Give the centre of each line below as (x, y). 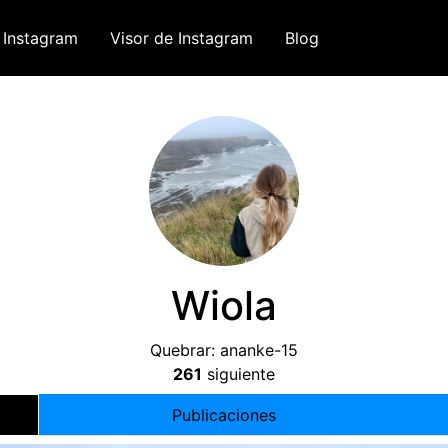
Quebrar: (185, 350)
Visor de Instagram (181, 38)
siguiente (238, 374)
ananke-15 (259, 350)
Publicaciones (224, 415)
